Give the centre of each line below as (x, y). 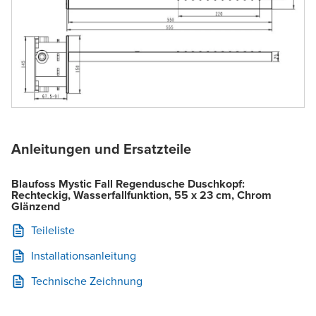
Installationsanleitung (84, 256)
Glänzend (36, 207)
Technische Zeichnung (87, 281)
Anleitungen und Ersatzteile (101, 149)
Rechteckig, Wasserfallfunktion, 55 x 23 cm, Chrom (141, 195)
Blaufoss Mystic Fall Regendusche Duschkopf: (128, 184)
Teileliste (53, 231)
